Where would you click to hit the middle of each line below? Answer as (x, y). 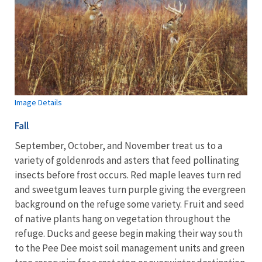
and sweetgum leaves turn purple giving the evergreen (130, 190)
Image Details (38, 103)
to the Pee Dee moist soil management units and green (130, 248)
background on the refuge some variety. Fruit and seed (130, 204)
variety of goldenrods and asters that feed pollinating (127, 161)
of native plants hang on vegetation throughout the (123, 219)
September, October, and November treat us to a (118, 146)
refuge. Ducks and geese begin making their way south (129, 234)
